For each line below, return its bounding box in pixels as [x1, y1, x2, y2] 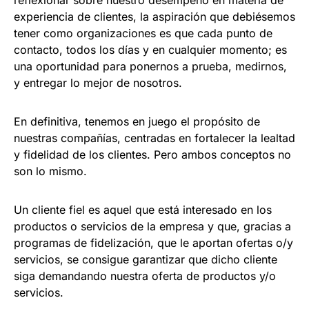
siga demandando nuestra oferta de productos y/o [14, 268, 276, 283]
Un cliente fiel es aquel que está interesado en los [14, 202, 272, 217]
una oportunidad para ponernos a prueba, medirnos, [14, 59, 287, 73]
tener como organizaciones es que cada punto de [14, 26, 272, 40]
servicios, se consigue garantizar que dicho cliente [14, 252, 277, 266]
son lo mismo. [14, 163, 87, 178]
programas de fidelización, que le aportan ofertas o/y [14, 235, 293, 250]
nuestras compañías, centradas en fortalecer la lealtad [14, 130, 295, 145]
